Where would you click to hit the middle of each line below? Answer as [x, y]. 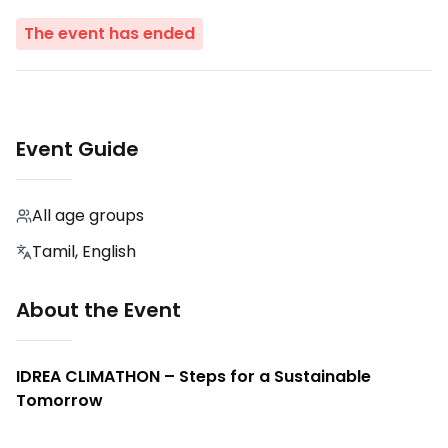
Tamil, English [84, 252]
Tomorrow [59, 401]
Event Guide [77, 149]
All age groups [88, 216]
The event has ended [109, 34]
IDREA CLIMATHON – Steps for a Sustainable [193, 377]
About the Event [98, 310]
